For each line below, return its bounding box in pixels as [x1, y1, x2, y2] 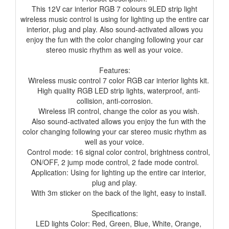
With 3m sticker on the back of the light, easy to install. [22, 188, 207, 198]
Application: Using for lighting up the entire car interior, [23, 167, 206, 178]
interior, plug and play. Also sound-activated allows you [26, 24, 203, 35]
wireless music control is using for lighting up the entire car [20, 14, 209, 25]
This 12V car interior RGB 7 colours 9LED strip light [32, 4, 197, 14]
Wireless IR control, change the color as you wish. [30, 106, 199, 117]
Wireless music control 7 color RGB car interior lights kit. [20, 75, 209, 86]
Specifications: [91, 208, 138, 219]
